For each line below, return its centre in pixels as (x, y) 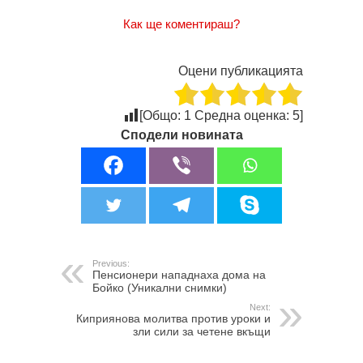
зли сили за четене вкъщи (202, 331)
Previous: (111, 263)
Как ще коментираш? (181, 23)
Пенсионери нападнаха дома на (179, 274)
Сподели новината (181, 135)
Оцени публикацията (241, 70)
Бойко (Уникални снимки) (160, 287)
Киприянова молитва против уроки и (173, 318)
